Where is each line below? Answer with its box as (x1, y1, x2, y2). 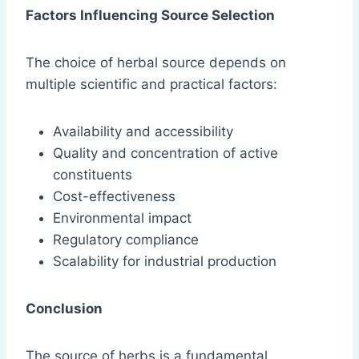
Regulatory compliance (53, 232, 199, 248)
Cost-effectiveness (53, 188, 175, 205)
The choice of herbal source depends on (26, 54, 286, 71)
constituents (53, 167, 132, 184)
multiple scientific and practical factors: (26, 76, 277, 93)
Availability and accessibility (53, 123, 233, 140)
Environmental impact (53, 210, 192, 227)
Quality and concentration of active (53, 145, 278, 162)
